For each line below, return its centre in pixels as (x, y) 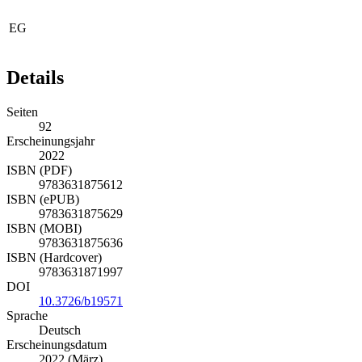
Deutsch (60, 330)
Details (35, 77)
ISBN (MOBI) (44, 228)
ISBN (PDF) (39, 170)
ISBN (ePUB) (43, 199)
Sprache (27, 315)
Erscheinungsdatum (57, 344)
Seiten (22, 112)
